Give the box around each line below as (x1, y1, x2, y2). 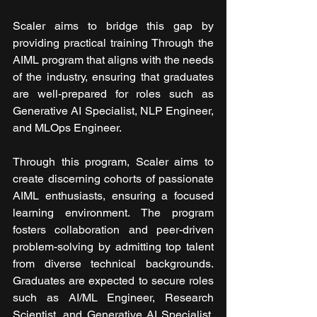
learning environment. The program (13, 206, 214, 220)
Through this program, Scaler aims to (13, 155, 214, 169)
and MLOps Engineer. (13, 121, 122, 135)
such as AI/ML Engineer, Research (13, 291, 214, 305)
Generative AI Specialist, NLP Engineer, (13, 104, 214, 118)
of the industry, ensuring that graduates (13, 70, 214, 84)
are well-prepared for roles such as (13, 87, 214, 101)
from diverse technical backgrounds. (13, 257, 214, 271)
